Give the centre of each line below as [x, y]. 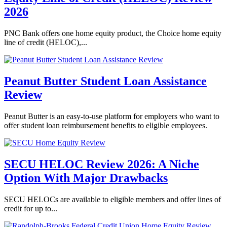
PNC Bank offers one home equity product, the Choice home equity [113, 33]
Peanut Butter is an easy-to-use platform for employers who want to [112, 117]
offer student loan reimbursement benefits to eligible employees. [106, 126]
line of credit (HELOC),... [46, 43]
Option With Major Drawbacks [86, 178]
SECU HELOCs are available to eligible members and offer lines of [112, 199]
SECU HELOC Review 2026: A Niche [102, 164]
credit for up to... [31, 208]
